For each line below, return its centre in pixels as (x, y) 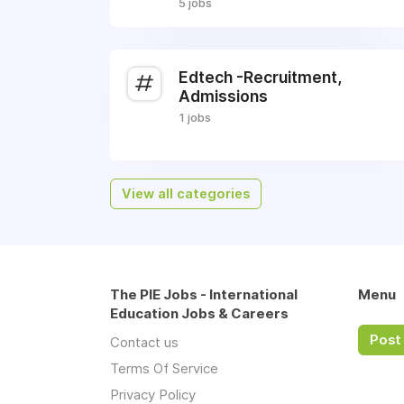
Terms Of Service (164, 368)
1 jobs (195, 117)
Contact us (144, 342)
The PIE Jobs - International (204, 294)
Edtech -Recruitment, (260, 77)
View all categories (186, 194)
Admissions (223, 96)
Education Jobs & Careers (199, 313)
